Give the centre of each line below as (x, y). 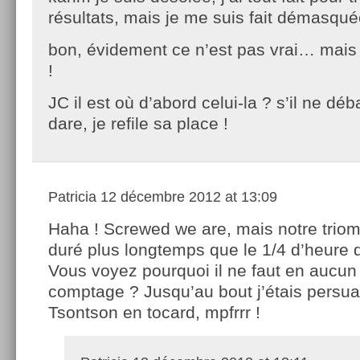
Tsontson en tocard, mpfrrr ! (154, 313)
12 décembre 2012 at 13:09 (187, 197)
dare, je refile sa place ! (138, 124)
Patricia (72, 197)
